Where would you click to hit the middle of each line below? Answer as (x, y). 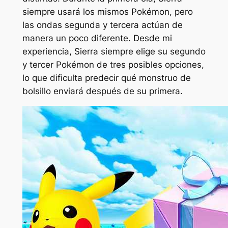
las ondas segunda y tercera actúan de (102, 25)
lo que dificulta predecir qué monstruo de (106, 78)
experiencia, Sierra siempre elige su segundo (114, 51)
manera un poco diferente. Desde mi (97, 38)
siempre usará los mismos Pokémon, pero (107, 11)
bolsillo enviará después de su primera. (102, 91)
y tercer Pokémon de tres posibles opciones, (113, 64)
